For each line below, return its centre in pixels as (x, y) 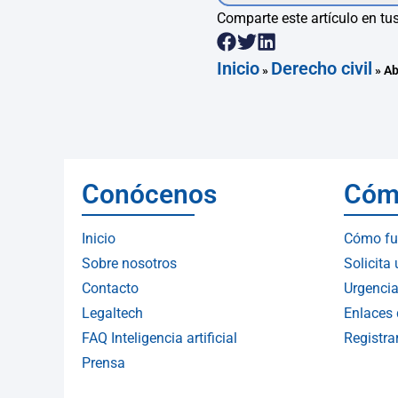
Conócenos (149, 194)
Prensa (103, 363)
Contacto (110, 288)
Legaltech (112, 313)
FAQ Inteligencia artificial (159, 338)
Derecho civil (322, 68)
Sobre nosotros (129, 263)
